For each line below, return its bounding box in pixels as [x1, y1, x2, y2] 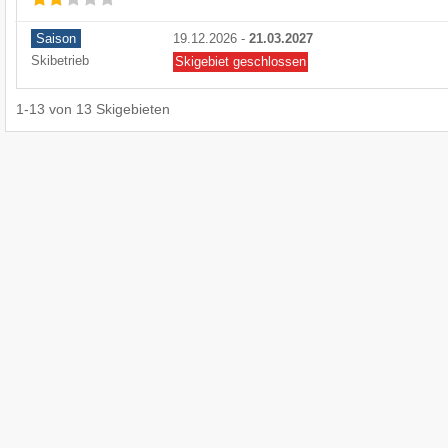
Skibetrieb [31, 53, 89, 69]
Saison [36, 31, 76, 47]
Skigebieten [96, 101, 170, 118]
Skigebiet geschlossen [175, 54, 306, 70]
